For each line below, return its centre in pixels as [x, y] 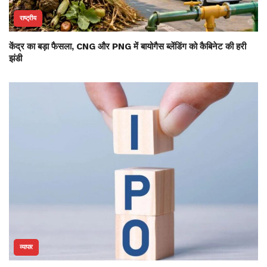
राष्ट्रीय [28, 18]
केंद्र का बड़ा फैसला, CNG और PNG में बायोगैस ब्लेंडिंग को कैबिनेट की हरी [128, 47]
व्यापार [27, 247]
